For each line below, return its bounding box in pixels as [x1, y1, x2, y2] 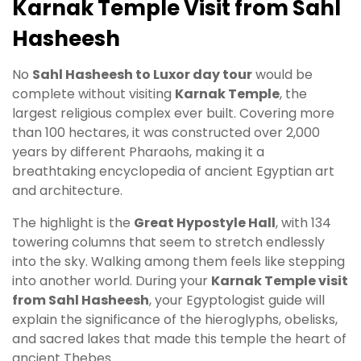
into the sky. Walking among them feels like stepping [12, 251, 345, 271]
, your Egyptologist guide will [149, 290, 325, 309]
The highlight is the [12, 213, 134, 232]
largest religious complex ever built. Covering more [12, 103, 334, 122]
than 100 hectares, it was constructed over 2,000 [12, 122, 320, 142]
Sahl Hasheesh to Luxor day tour [32, 64, 252, 84]
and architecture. [12, 180, 122, 200]
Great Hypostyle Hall [134, 213, 276, 232]
